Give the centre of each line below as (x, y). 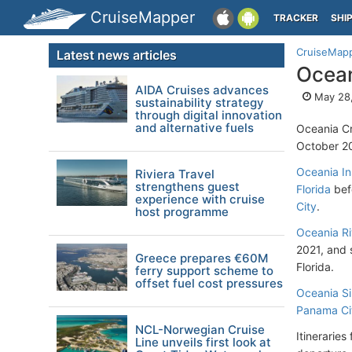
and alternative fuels (194, 128)
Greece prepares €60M (202, 258)
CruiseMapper (143, 17)
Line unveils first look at (203, 342)
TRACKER (296, 18)
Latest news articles (117, 55)
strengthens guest (187, 187)
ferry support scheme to (204, 271)
